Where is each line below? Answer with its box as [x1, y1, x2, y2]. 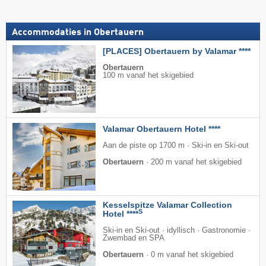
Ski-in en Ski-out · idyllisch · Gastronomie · [103, 226, 251, 235]
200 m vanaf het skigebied [151, 157, 242, 166]
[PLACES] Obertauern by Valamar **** [103, 46, 251, 56]
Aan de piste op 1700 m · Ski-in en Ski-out [103, 141, 249, 150]
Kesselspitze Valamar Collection [103, 199, 232, 210]
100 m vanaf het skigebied [103, 71, 194, 80]
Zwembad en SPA [103, 233, 164, 242]
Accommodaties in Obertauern [12, 27, 144, 37]
